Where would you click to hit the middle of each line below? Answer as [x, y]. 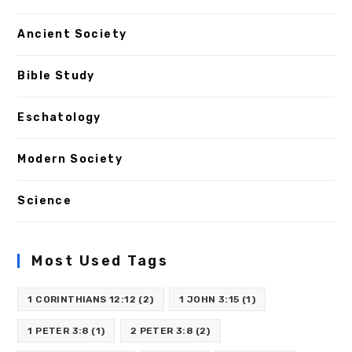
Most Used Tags [100, 261]
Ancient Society [72, 35]
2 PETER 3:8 [161, 331]
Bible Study [56, 76]
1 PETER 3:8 [58, 331]
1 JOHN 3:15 [209, 300]
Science [45, 201]
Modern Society [70, 159]
